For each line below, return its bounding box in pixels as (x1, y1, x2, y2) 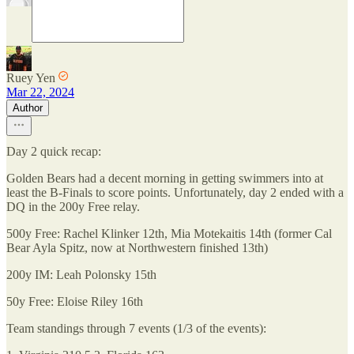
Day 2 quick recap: (6, 145, 101, 158)
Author (13, 102, 43, 114)
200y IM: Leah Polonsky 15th (6, 268, 156, 281)
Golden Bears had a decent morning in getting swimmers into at (6, 171, 323, 185)
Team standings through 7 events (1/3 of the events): (6, 322, 266, 335)
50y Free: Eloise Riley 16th (6, 295, 143, 308)
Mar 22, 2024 (6, 85, 74, 99)
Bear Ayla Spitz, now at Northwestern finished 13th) (6, 241, 268, 254)
